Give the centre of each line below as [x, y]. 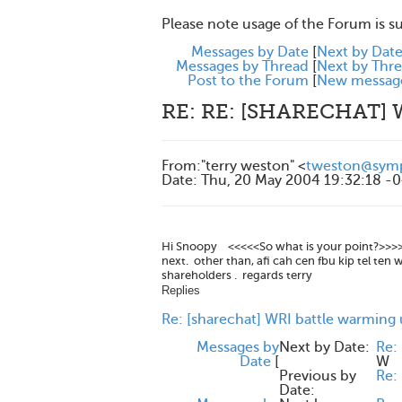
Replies [181, 290]
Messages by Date [250, 52]
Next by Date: [324, 347]
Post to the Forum [248, 81]
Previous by [318, 376]
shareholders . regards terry [237, 275]
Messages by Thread [242, 66]
